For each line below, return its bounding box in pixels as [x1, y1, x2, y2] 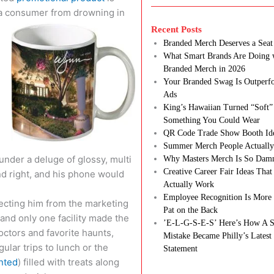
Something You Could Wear [163, 116, 261, 125]
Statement [163, 244, 198, 254]
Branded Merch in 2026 [163, 64, 246, 74]
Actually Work [163, 180, 215, 190]
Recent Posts [151, 24, 202, 35]
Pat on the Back [163, 206, 218, 215]
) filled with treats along [18, 256, 119, 268]
